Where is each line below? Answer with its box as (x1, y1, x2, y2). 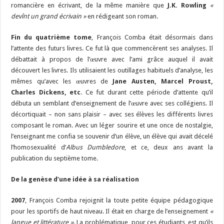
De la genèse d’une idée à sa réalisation (11, 175, 139, 183)
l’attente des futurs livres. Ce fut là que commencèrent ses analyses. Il (11, 44, 213, 52)
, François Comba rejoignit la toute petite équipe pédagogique (25, 196, 213, 204)
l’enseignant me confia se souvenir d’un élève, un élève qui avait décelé (11, 132, 213, 140)
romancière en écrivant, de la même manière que (11, 1, 168, 9)
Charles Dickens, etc (11, 88, 81, 96)
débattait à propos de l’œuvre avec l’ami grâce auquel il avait (11, 55, 213, 63)
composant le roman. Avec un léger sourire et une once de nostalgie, (11, 121, 213, 129)
